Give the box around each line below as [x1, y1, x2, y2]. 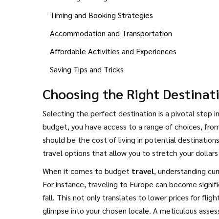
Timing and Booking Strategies [50, 9, 153, 20]
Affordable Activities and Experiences [50, 45, 176, 56]
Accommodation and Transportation [50, 27, 172, 38]
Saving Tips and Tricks [50, 64, 124, 74]
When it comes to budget [43, 165, 131, 176]
